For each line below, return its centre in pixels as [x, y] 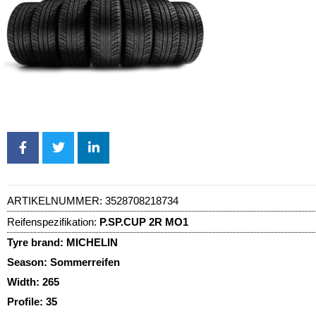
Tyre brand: [37, 242]
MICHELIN [92, 242]
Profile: [26, 301]
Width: [25, 281]
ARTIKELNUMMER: [56, 200]
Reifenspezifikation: [52, 221]
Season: [29, 262]
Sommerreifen [85, 262]
